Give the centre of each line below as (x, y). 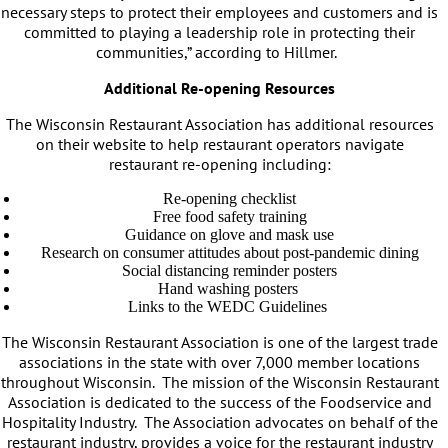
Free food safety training (229, 216)
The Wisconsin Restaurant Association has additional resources (219, 124)
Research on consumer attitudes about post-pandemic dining (229, 252)
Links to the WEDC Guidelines (229, 306)
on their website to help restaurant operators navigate (219, 144)
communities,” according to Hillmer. (219, 52)
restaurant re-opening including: (219, 164)
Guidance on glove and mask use (229, 234)
